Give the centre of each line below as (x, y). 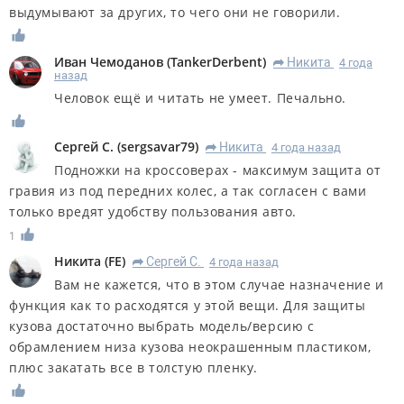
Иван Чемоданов (109, 61)
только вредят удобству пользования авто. (153, 212)
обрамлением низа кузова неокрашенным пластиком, (190, 347)
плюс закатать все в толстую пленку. (134, 368)
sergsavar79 (158, 147)
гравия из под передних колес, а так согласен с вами (188, 191)
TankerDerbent (216, 61)
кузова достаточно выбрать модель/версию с (162, 326)
